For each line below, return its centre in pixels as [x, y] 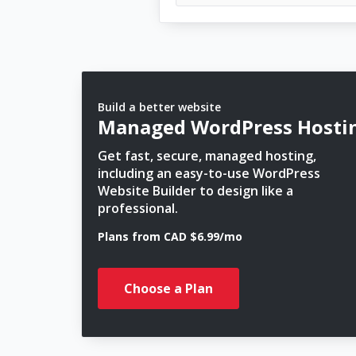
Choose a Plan [168, 288]
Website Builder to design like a [195, 191]
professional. [138, 208]
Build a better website [159, 107]
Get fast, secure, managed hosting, [207, 156]
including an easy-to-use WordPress [209, 173]
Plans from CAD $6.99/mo [170, 236]
